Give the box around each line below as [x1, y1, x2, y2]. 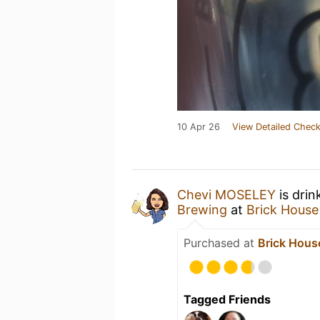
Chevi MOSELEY [177, 186, 276, 202]
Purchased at [184, 235, 258, 250]
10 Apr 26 [177, 121, 220, 132]
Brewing [177, 201, 227, 217]
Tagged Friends [184, 291, 271, 306]
